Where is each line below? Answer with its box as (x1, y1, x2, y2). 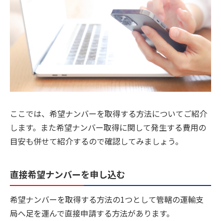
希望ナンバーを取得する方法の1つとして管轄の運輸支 (10, 193, 204, 206)
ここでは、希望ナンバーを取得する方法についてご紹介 (10, 107, 207, 119)
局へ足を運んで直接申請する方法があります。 (10, 207, 174, 220)
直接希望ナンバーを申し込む (10, 167, 125, 181)
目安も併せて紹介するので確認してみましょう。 (10, 135, 183, 147)
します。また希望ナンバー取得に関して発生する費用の (10, 121, 206, 133)
